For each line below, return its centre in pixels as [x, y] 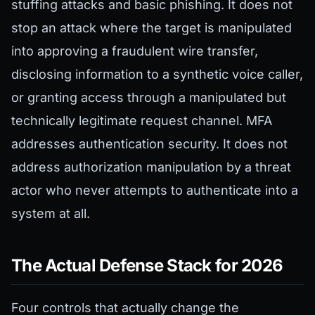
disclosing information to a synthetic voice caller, [157, 75]
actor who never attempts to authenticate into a [155, 191]
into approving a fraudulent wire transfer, [135, 51]
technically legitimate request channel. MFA [142, 121]
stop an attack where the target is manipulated [152, 28]
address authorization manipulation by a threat [151, 167]
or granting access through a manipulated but [149, 98]
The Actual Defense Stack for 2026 [147, 266]
